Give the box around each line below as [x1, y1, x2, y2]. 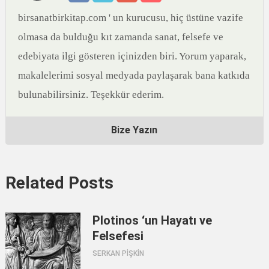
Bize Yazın [111, 124, 158, 136]
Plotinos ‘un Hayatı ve [92, 213, 212, 228]
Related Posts [5, 173, 113, 193]
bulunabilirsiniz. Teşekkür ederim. [17, 89, 164, 101]
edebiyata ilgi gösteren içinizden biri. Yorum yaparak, [17, 50, 246, 62]
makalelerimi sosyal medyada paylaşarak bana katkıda [17, 70, 250, 82]
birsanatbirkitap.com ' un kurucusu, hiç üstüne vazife [17, 12, 243, 24]
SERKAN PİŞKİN [92, 249, 144, 258]
